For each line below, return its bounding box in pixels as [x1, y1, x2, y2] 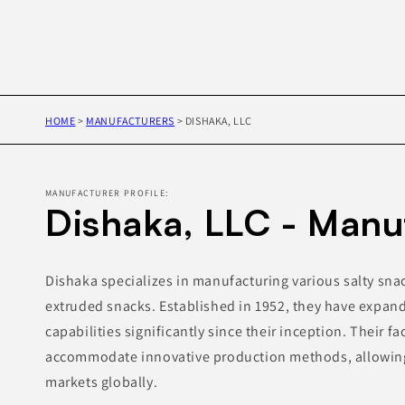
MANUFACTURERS [86, 113, 175, 127]
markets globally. [45, 372, 158, 392]
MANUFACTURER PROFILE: [45, 187, 169, 200]
